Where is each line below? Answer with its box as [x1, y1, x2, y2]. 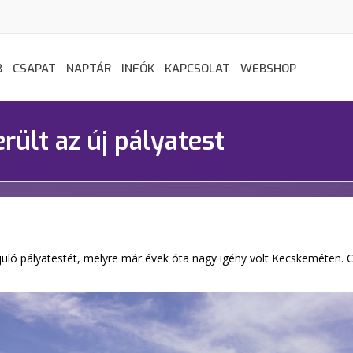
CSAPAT [13, 61, 56, 76]
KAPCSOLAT [165, 61, 230, 76]
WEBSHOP [240, 61, 296, 76]
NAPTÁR [66, 61, 111, 76]
